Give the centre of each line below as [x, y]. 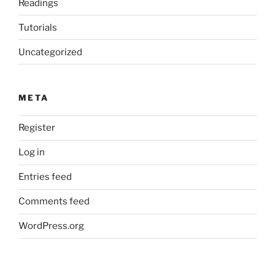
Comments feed [54, 202]
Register [37, 128]
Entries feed [45, 177]
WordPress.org [51, 226]
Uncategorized [50, 52]
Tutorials [38, 27]
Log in [32, 153]
